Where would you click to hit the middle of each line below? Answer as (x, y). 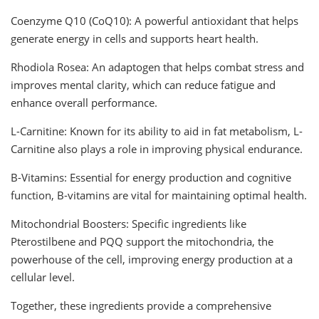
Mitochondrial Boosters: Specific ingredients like (129, 223)
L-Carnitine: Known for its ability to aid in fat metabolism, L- (157, 131)
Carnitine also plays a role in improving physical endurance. (157, 148)
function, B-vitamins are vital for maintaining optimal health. (159, 195)
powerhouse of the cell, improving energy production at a (152, 259)
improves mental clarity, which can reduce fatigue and (143, 84)
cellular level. (43, 277)
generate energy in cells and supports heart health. (135, 38)
